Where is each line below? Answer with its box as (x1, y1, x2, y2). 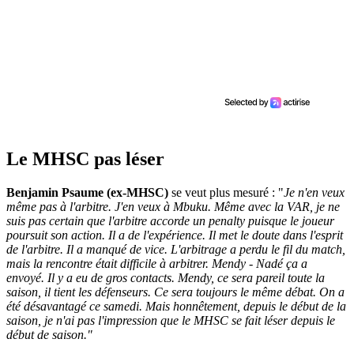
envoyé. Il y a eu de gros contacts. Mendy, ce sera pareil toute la (6, 271, 325, 285)
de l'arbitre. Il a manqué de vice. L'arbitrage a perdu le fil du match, (6, 243, 345, 257)
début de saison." (6, 328, 92, 342)
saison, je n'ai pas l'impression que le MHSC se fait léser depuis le (6, 314, 335, 328)
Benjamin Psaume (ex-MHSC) (6, 186, 168, 200)
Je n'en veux (284, 186, 345, 200)
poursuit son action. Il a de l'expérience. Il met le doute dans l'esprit (6, 228, 343, 243)
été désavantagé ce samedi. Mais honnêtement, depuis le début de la (6, 299, 346, 314)
